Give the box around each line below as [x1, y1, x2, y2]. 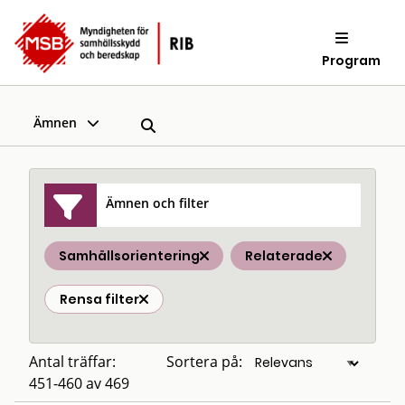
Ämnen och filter [106, 193, 210, 212]
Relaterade [245, 247, 323, 265]
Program [322, 51, 381, 70]
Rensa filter [60, 290, 139, 308]
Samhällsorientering [59, 247, 200, 265]
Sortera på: [166, 352, 242, 372]
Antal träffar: [29, 352, 116, 372]
